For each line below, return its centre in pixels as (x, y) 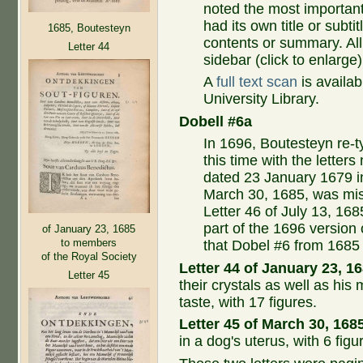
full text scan (257, 82)
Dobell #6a (216, 121)
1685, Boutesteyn (89, 28)
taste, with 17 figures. (248, 302)
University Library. (262, 99)
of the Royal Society (89, 256)
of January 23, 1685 (89, 228)
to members (89, 242)
